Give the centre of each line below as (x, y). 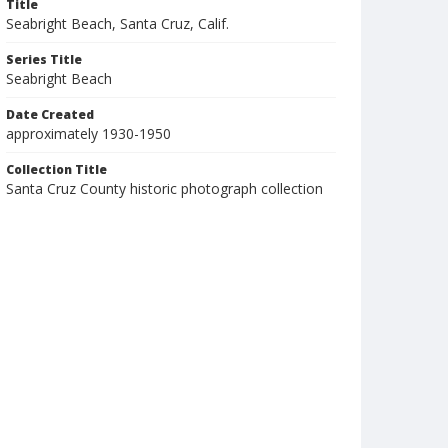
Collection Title (56, 169)
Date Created (50, 114)
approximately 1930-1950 (88, 133)
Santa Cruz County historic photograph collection (164, 188)
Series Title (44, 59)
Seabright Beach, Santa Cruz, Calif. (117, 23)
